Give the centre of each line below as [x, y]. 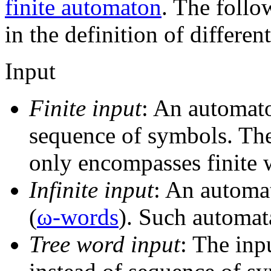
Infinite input [91, 189]
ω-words [78, 217]
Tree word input [105, 244]
